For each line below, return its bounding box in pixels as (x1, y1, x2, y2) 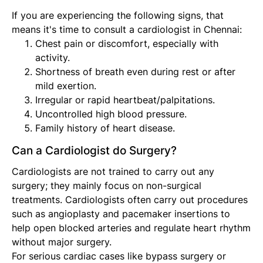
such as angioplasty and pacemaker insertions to (12, 208, 230, 220)
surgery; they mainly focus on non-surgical (12, 180, 201, 192)
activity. (35, 52, 70, 64)
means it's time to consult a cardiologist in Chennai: (12, 23, 242, 36)
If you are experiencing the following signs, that (12, 9, 224, 22)
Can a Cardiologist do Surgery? (12, 144, 177, 158)
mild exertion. (35, 80, 96, 92)
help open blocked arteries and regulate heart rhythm (12, 222, 251, 234)
